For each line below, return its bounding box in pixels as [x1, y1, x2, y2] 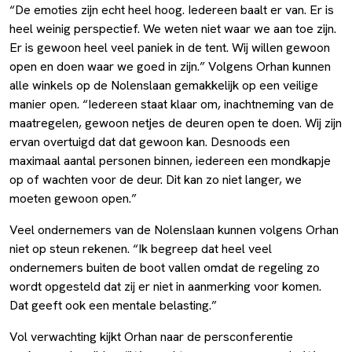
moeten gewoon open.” [9, 189, 137, 207]
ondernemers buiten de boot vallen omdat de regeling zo [9, 258, 320, 276]
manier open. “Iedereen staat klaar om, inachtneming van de [9, 95, 334, 112]
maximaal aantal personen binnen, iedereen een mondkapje [9, 152, 331, 169]
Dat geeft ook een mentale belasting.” [9, 296, 217, 313]
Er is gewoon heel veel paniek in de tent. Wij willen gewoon [9, 38, 330, 56]
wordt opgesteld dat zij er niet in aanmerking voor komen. [9, 277, 321, 295]
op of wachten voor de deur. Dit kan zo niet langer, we [9, 170, 302, 188]
